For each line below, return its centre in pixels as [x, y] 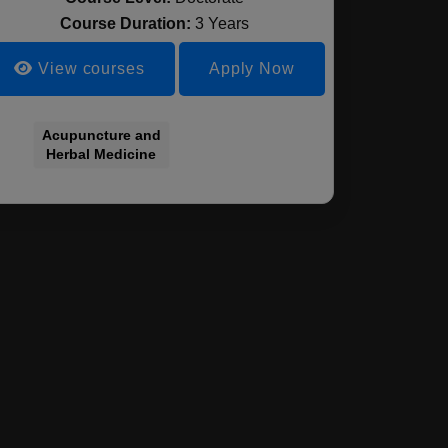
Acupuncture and [101, 135]
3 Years [222, 23]
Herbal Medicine [101, 154]
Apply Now [251, 68]
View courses [89, 68]
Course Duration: [128, 23]
